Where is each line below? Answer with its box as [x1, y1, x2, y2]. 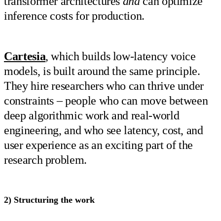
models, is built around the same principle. [4, 65, 200, 78]
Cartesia [4, 50, 46, 63]
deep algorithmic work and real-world [4, 109, 180, 122]
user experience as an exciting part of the [4, 139, 193, 152]
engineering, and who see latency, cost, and [4, 124, 203, 137]
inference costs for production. [4, 9, 145, 22]
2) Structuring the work [4, 195, 95, 205]
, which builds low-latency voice [45, 50, 196, 63]
